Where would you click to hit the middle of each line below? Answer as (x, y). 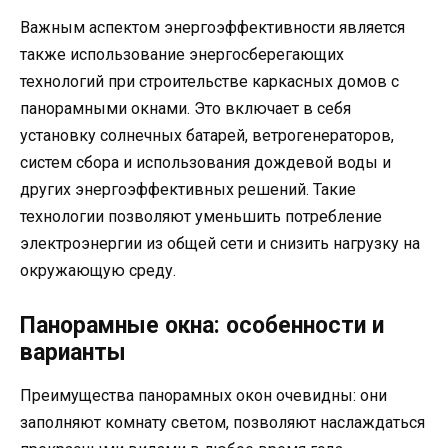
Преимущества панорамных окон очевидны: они (203, 395)
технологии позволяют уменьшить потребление (201, 217)
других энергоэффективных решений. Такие (188, 190)
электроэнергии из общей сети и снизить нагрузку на (220, 244)
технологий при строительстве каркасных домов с (209, 82)
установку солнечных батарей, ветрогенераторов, (207, 136)
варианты (73, 352)
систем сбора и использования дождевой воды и (205, 163)
